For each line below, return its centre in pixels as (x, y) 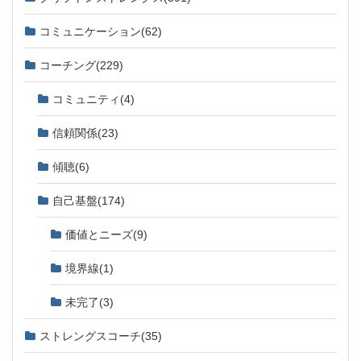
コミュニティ (86, 98)
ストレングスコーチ (90, 335)
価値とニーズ (99, 233)
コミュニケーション (90, 30)
